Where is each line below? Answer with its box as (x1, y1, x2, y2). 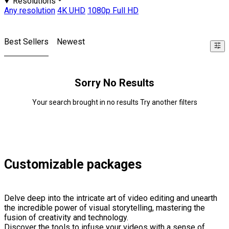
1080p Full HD (87, 6, 139, 16)
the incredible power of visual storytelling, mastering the (4, 203, 205, 213)
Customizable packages (4, 157, 142, 172)
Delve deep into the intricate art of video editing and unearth (4, 193, 217, 203)
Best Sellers (4, 37, 49, 47)
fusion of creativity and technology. (4, 213, 128, 223)
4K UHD (57, 6, 85, 16)
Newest (57, 37, 85, 47)
